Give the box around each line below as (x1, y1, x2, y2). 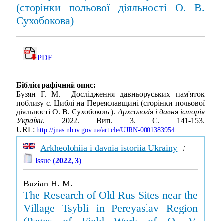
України (16, 116, 43, 125)
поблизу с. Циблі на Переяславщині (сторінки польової (16, 99, 205, 108)
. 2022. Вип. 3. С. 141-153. (43, 116, 205, 125)
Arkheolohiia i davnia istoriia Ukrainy (40, 143, 178, 153)
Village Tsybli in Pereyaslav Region (23, 202, 198, 214)
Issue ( (35, 156, 56, 165)
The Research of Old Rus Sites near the (23, 189, 198, 201)
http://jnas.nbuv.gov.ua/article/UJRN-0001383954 (37, 126, 175, 134)
